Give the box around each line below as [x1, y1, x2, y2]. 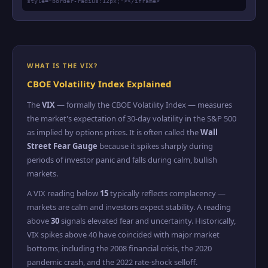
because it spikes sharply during [98, 141, 213, 151]
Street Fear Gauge [27, 141, 98, 151]
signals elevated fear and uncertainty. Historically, [59, 215, 236, 226]
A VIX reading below [27, 188, 100, 199]
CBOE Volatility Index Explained [27, 78, 172, 90]
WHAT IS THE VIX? [27, 61, 98, 70]
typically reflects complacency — [108, 188, 226, 199]
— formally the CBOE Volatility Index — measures [55, 99, 232, 110]
